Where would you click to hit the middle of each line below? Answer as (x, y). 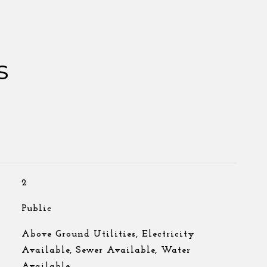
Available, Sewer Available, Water (106, 250)
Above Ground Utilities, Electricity (108, 234)
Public (36, 209)
